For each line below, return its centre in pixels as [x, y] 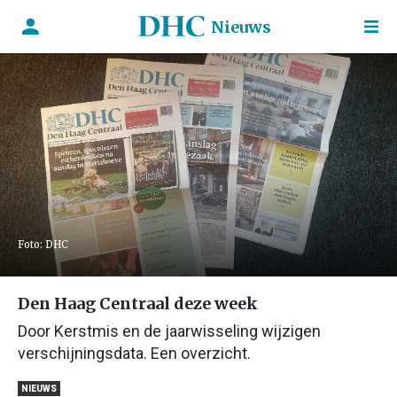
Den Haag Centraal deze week [138, 304]
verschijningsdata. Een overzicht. [134, 353]
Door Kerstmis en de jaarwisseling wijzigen [169, 331]
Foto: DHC [43, 245]
